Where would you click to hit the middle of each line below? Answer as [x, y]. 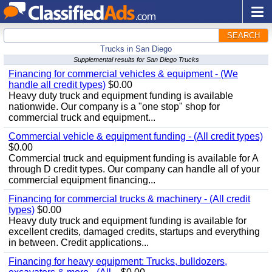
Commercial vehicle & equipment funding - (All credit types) [136, 136]
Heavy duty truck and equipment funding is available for [127, 221]
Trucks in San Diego [136, 49]
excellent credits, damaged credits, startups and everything [134, 232]
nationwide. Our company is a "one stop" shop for [114, 107]
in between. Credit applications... [79, 243]
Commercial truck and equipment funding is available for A [133, 158]
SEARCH [243, 36]
